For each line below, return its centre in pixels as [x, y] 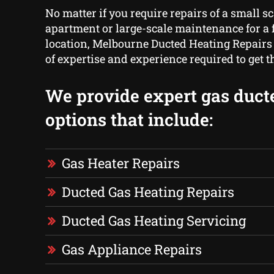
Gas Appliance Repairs [131, 250]
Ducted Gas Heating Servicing [154, 221]
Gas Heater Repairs [120, 163]
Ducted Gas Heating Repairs [148, 192]
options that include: [129, 120]
